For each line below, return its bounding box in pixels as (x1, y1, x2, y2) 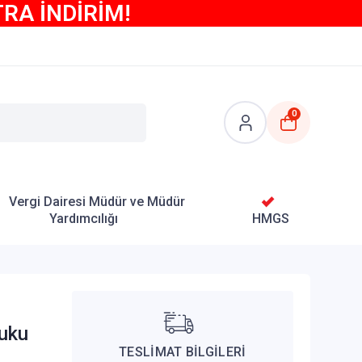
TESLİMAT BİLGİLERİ (119, 344, 246, 360)
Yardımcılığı (48, 210, 118, 226)
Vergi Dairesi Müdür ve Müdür (8, 193, 185, 209)
